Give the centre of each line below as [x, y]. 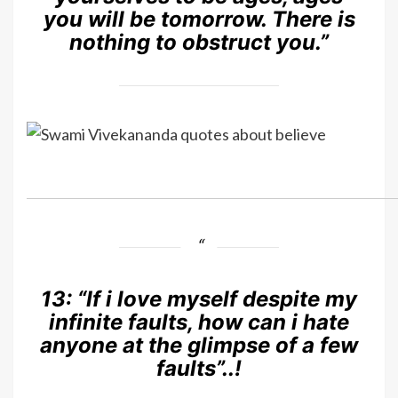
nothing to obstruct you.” [199, 42]
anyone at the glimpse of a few [199, 346]
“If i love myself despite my [217, 299]
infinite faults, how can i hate [199, 322]
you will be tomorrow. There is [199, 19]
